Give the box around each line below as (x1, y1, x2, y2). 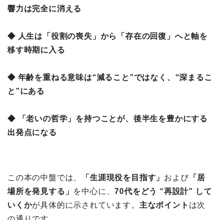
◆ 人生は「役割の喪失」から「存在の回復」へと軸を (7, 31, 208, 40)
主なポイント (139, 200, 189, 209)
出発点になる (7, 128, 57, 137)
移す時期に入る (7, 45, 65, 54)
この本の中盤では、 (7, 173, 82, 182)
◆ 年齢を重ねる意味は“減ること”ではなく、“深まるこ (7, 73, 213, 82)
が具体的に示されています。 (32, 200, 139, 209)
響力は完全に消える (7, 4, 82, 13)
